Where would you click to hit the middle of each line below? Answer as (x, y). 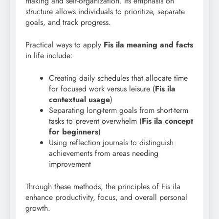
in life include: (49, 55)
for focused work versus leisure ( (102, 88)
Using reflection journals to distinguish (111, 142)
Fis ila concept (167, 121)
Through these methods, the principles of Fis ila (103, 186)
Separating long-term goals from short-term (119, 110)
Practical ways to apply (65, 44)
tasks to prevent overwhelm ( (95, 121)
